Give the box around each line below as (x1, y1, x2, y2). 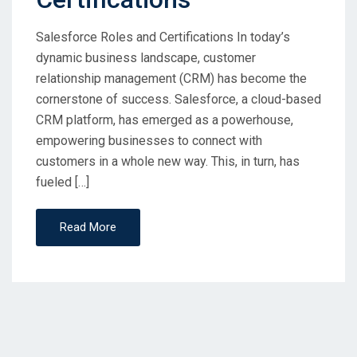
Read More (60, 220, 116, 235)
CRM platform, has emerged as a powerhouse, (36, 112, 293, 128)
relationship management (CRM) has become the (36, 71, 307, 87)
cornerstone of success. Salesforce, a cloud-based (36, 92, 321, 108)
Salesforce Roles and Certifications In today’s (36, 29, 290, 45)
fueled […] (36, 175, 89, 190)
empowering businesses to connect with (36, 133, 262, 149)
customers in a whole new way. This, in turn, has (36, 154, 300, 170)
